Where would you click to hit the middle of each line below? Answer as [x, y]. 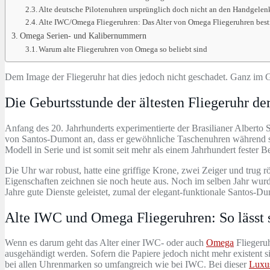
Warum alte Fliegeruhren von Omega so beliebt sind [123, 49]
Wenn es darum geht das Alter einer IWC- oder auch [105, 243]
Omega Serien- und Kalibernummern [83, 35]
